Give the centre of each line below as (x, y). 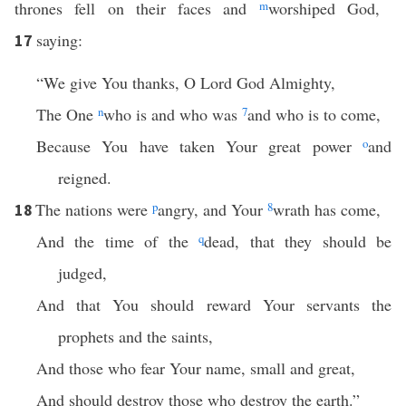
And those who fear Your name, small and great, (196, 368)
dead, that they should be (298, 241)
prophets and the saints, (135, 336)
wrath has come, (327, 209)
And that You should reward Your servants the (214, 304)
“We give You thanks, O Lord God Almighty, (186, 82)
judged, (82, 273)
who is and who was (173, 114)
